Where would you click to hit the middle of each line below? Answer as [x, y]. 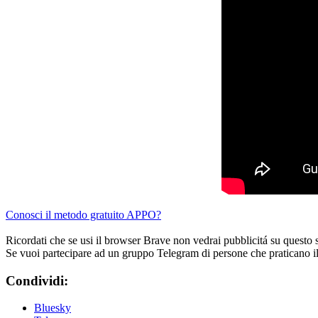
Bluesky [53, 308]
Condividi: [37, 280]
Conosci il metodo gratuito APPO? [83, 214]
